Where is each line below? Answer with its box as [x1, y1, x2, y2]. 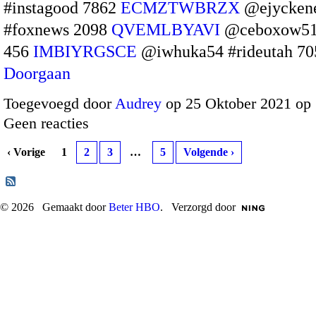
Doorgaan [4, 63, 71, 83]
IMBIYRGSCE [33, 42, 137, 61]
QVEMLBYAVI [111, 20, 220, 39]
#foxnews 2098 [4, 20, 111, 39]
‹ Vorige [7, 146, 45, 159]
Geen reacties [4, 114, 89, 133]
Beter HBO [109, 201, 160, 214]
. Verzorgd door [160, 201, 236, 214]
